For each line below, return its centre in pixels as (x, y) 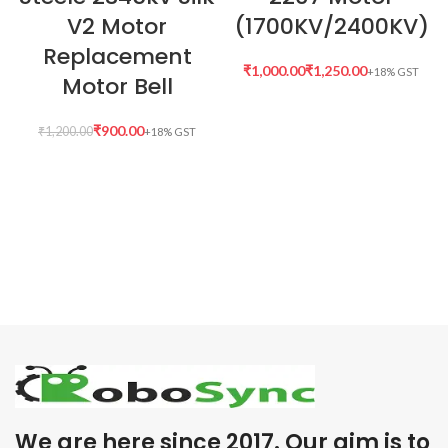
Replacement (117, 56)
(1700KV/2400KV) (331, 26)
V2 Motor (117, 26)
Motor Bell (117, 86)
